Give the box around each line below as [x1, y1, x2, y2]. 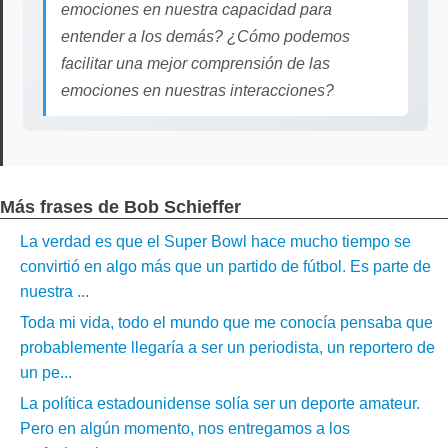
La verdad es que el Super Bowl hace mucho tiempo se [20, 233, 411, 250]
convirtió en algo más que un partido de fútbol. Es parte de [20, 258, 431, 275]
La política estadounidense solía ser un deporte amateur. [20, 395, 420, 412]
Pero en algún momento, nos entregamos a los [20, 420, 350, 437]
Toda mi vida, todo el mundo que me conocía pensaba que [20, 314, 433, 331]
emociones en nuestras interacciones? [61, 82, 334, 99]
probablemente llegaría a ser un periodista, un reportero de [20, 339, 435, 356]
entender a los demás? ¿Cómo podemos [61, 28, 350, 45]
